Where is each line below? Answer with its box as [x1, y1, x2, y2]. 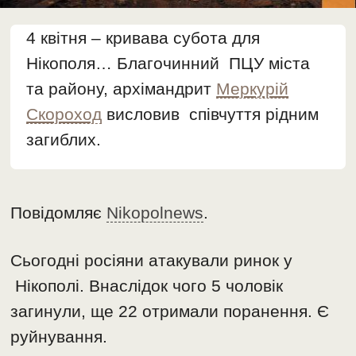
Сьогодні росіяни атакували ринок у [10, 251, 293, 270]
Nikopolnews [106, 203, 204, 222]
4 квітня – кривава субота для [26, 29, 261, 48]
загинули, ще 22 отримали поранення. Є [10, 302, 330, 321]
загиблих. [26, 130, 102, 149]
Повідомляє [10, 203, 107, 222]
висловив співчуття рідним [102, 105, 319, 124]
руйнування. [10, 327, 108, 346]
